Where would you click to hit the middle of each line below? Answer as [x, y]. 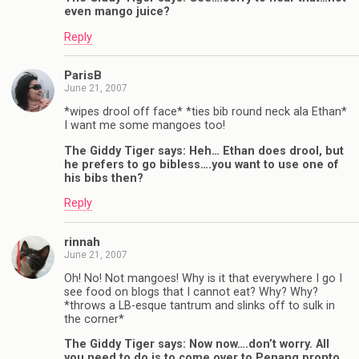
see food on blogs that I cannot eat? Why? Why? [191, 292]
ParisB [83, 75]
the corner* [94, 319]
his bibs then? [104, 178]
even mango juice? [117, 12]
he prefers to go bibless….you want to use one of [202, 164]
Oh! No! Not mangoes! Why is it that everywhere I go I [203, 278]
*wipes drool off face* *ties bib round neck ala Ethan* [206, 112]
